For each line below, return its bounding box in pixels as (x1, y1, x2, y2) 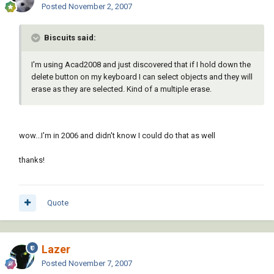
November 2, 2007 (68, 2, 132, 12)
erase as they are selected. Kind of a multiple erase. (31, 84, 212, 94)
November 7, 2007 (68, 259, 132, 268)
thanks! (19, 155, 45, 165)
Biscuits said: (42, 33, 96, 43)
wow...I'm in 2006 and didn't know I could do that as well (19, 131, 215, 141)
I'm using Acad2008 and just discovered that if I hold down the (31, 60, 251, 70)
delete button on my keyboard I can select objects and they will (31, 72, 253, 82)
